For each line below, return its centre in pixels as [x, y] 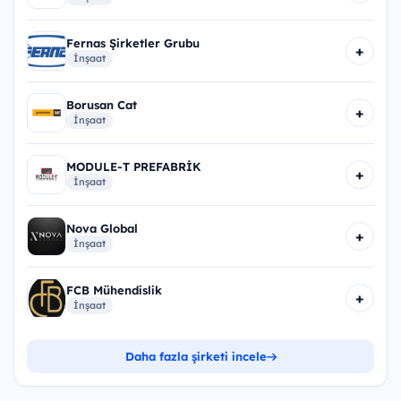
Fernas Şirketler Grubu [133, 43]
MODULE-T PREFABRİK [134, 166]
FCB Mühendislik [114, 290]
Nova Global [102, 228]
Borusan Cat [102, 104]
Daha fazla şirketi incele [196, 357]
